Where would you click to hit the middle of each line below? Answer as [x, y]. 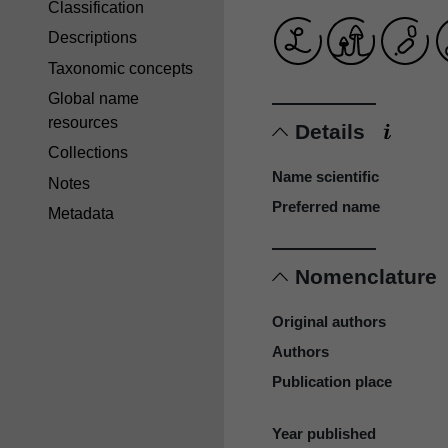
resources [83, 122]
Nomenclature [369, 276]
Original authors [329, 321]
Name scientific [325, 177]
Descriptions [92, 38]
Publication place [332, 381]
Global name [93, 98]
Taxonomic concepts [120, 68]
